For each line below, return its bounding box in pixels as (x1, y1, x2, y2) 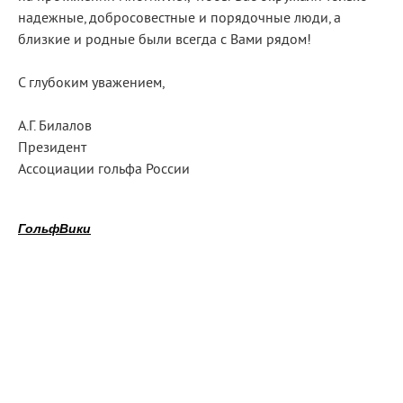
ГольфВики (18, 221, 91, 236)
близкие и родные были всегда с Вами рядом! (18, 31, 311, 49)
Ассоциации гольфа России (18, 161, 190, 179)
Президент (18, 139, 86, 157)
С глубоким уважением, (18, 75, 165, 93)
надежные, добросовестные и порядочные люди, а (18, 10, 341, 28)
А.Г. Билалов (18, 118, 92, 136)
